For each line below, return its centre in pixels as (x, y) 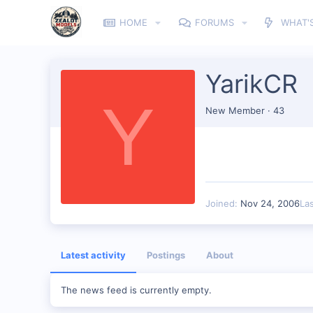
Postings (166, 255)
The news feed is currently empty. (136, 290)
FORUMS (214, 22)
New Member (235, 110)
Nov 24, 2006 (270, 203)
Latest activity (93, 255)
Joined (220, 203)
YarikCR (252, 83)
